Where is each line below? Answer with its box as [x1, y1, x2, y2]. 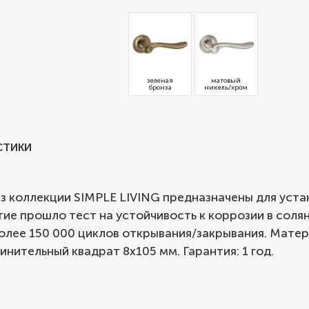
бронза [148, 83, 172, 92]
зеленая [146, 77, 173, 86]
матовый [211, 77, 241, 86]
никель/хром [204, 83, 248, 92]
